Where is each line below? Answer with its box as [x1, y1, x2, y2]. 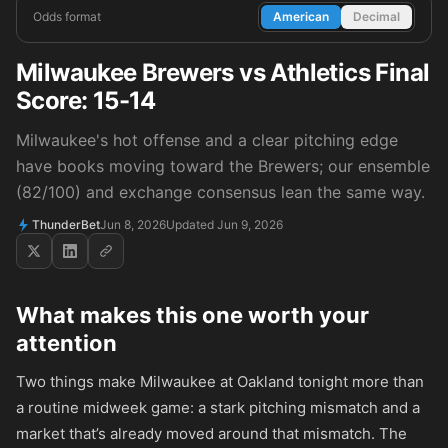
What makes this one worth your [16, 302, 369, 328]
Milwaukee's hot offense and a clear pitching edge [16, 130, 398, 150]
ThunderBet [32, 217, 100, 232]
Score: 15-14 [16, 86, 156, 115]
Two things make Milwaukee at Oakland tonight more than [16, 372, 424, 391]
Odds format [33, 9, 101, 24]
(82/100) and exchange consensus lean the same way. [16, 182, 425, 202]
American [273, 9, 329, 24]
